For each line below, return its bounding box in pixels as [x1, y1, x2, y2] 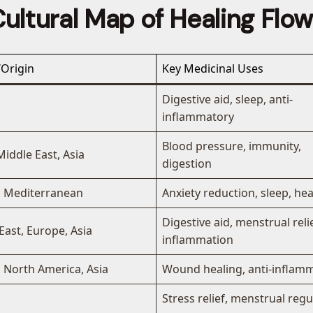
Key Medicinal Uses [162, 61, 263, 77]
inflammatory [162, 109, 234, 125]
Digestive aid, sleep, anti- [162, 92, 293, 108]
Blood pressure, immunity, [162, 138, 301, 154]
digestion [162, 156, 212, 172]
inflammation [162, 232, 233, 248]
